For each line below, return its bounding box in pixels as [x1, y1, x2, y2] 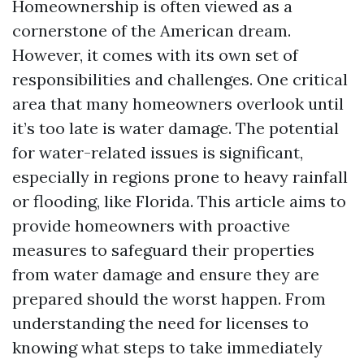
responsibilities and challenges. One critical [12, 69, 348, 89]
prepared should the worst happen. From [12, 288, 326, 309]
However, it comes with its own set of [12, 45, 298, 65]
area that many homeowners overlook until [12, 93, 344, 114]
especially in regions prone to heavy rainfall [12, 167, 348, 187]
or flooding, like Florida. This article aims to [12, 191, 346, 211]
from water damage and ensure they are [12, 264, 319, 284]
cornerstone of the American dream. [12, 20, 291, 41]
